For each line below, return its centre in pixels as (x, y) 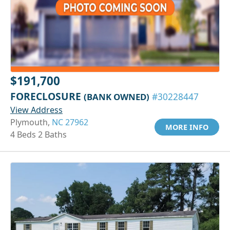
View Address (36, 110)
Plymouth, (31, 122)
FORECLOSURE (47, 96)
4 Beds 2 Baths (39, 134)
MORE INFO (187, 127)
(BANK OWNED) (117, 97)
